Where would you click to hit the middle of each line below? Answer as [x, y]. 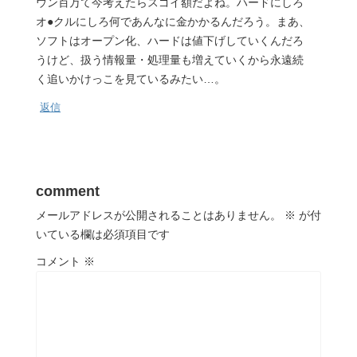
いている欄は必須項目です [103, 234]
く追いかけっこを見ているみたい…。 [131, 79]
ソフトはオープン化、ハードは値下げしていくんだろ [170, 41]
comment [68, 191]
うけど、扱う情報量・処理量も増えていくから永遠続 [170, 60]
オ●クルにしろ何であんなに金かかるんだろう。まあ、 [173, 22]
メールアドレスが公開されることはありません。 [159, 215]
